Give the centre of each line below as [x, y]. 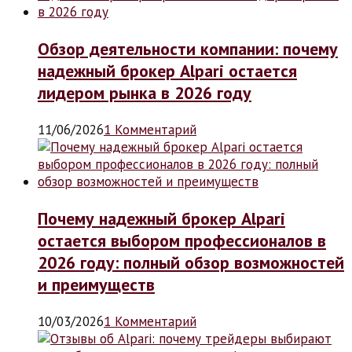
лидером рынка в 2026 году [145, 92]
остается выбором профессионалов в [182, 240]
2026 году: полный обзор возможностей [191, 262]
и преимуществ [96, 284]
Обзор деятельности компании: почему [188, 48]
